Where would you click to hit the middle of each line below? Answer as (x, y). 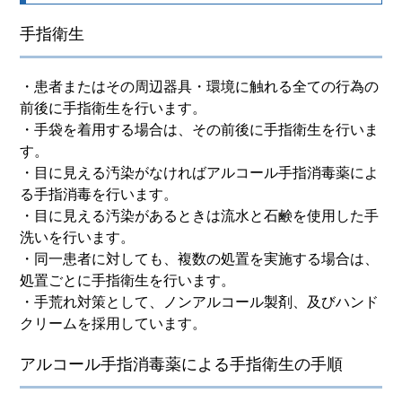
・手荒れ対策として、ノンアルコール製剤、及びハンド (200, 301)
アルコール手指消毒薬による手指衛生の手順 (182, 364)
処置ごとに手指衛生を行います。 (128, 280)
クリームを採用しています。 (114, 323)
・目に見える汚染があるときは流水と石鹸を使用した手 (200, 215)
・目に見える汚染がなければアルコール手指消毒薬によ (200, 172)
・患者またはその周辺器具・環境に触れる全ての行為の (200, 86)
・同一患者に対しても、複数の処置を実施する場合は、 (200, 258)
